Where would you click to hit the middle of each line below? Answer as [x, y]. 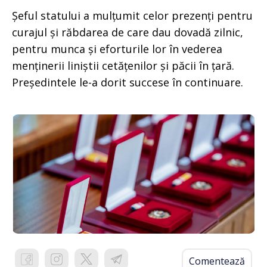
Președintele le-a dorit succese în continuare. [128, 82]
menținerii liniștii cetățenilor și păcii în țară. [123, 65]
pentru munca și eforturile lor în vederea [117, 49]
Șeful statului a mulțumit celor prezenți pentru [132, 15]
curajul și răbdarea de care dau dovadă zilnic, [128, 32]
